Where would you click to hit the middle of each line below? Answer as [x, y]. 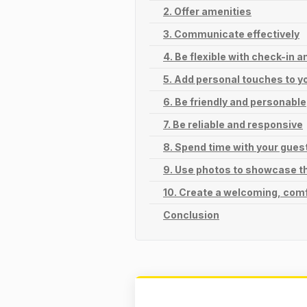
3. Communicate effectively [231, 34]
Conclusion [191, 214]
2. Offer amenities [207, 11]
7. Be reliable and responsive [233, 124]
